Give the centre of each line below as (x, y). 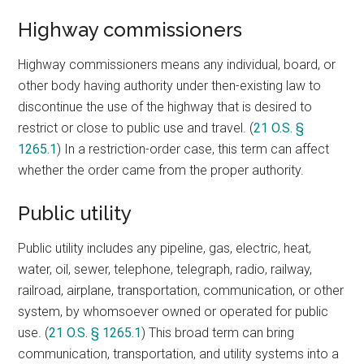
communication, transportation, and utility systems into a (179, 354)
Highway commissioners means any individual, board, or (177, 65)
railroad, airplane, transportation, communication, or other (181, 290)
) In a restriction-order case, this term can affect (193, 149)
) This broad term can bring (218, 333)
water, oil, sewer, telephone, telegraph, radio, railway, (165, 269)
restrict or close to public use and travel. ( (136, 128)
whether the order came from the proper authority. (161, 170)
